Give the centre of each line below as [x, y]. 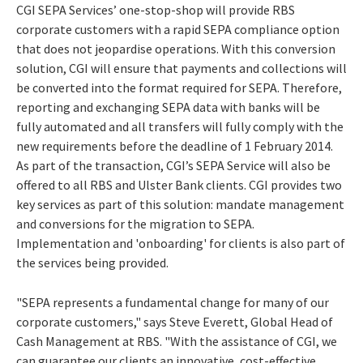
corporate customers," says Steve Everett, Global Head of [175, 321]
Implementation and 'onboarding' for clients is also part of [181, 243]
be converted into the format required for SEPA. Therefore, [179, 87]
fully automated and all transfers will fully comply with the [180, 126]
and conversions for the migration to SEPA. [135, 223]
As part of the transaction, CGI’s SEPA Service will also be [173, 165]
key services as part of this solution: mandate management [180, 204]
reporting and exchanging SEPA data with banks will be [168, 107]
